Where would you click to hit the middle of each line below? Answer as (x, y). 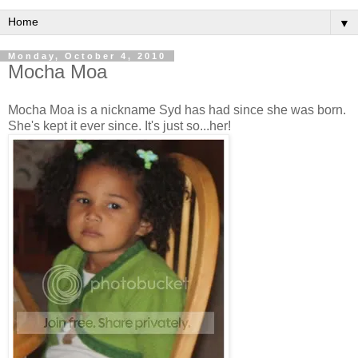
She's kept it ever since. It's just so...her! (119, 125)
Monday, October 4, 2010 (87, 56)
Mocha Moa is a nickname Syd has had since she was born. (177, 109)
